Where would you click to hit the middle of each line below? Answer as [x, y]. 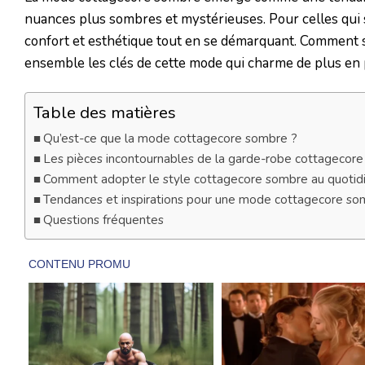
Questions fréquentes [104, 220]
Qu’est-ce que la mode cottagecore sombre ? [171, 139]
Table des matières [105, 113]
